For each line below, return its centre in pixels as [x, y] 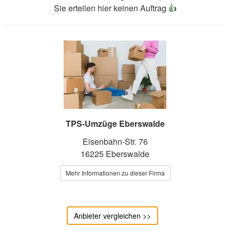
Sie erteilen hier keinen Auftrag [111, 8]
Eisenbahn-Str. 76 [115, 142]
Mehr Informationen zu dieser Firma [115, 173]
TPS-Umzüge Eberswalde [115, 124]
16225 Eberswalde [115, 154]
